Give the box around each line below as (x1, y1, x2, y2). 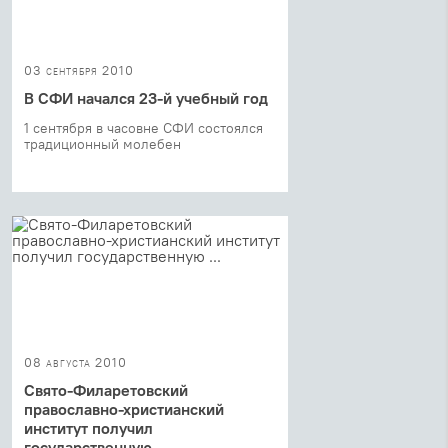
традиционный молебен (24, 134, 181, 153)
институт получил (24, 417, 153, 438)
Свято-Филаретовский (24, 379, 188, 400)
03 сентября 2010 (24, 61, 134, 78)
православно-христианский (24, 398, 224, 419)
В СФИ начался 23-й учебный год (24, 87, 268, 108)
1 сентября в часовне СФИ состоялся (24, 118, 263, 137)
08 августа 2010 (24, 353, 127, 370)
